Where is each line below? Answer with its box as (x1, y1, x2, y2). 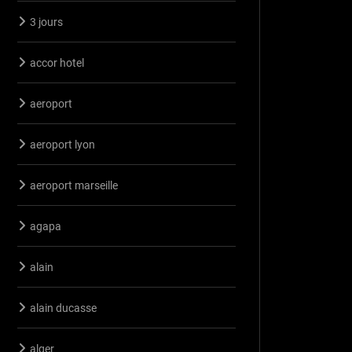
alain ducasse (30, 301, 97, 314)
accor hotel (30, 56, 84, 69)
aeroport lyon (30, 137, 95, 151)
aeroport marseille (30, 178, 118, 192)
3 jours (30, 15, 63, 28)
